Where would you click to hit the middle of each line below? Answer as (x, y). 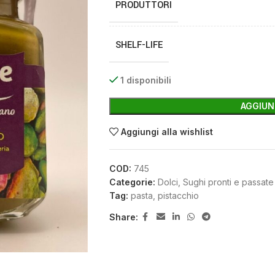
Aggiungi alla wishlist (167, 132)
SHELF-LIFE (139, 45)
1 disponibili (146, 80)
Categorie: (132, 182)
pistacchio (178, 196)
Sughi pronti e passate (228, 182)
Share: (123, 217)
